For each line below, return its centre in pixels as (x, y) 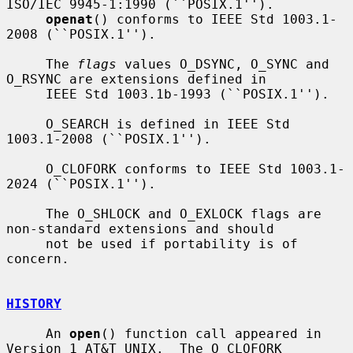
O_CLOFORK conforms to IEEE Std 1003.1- (26, 169)
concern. (38, 258)
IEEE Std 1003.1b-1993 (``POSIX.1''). (26, 94)
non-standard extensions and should (140, 229)
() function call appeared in (211, 333)
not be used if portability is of (26, 243)
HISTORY (34, 303)
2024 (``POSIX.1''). (81, 184)
